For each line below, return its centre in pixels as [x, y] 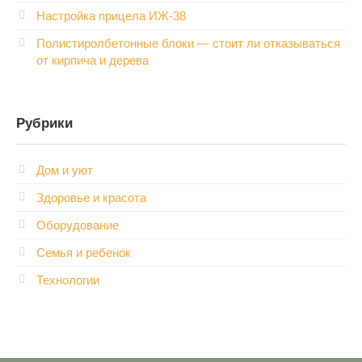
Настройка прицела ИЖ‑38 [111, 16]
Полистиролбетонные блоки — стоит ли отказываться [188, 44]
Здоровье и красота [91, 198]
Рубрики [44, 123]
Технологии [68, 280]
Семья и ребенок [84, 253]
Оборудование [78, 225]
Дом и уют [65, 170]
